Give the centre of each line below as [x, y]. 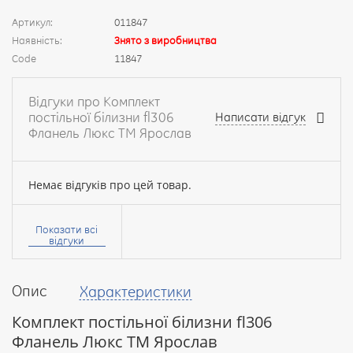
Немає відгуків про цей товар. [110, 185]
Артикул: [32, 22]
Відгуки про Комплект [94, 101]
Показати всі [67, 229]
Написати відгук [260, 117]
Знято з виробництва [165, 40]
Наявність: [37, 40]
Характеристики [136, 292]
